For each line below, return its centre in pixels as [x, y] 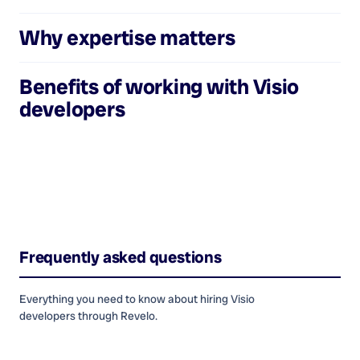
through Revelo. [117, 316]
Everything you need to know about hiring [125, 299]
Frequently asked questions [121, 258]
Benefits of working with [136, 87]
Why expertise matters [127, 38]
